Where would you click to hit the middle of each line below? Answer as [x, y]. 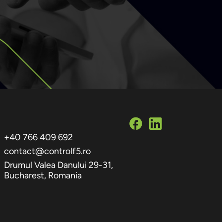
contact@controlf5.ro [47, 151]
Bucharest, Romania [43, 175]
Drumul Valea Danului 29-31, [58, 165]
